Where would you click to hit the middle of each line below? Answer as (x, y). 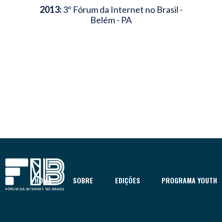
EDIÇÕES (127, 180)
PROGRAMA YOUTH (189, 180)
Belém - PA (111, 20)
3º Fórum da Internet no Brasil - (122, 9)
